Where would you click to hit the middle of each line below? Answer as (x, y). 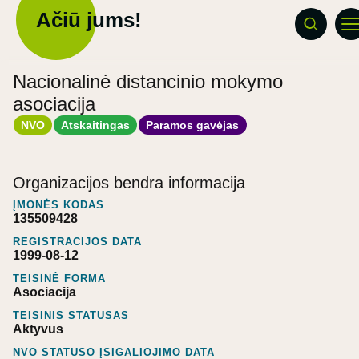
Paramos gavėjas (193, 125)
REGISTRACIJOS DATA (77, 241)
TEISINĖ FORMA (59, 278)
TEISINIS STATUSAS (71, 315)
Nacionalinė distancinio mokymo (148, 81)
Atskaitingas (96, 125)
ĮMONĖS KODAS (58, 204)
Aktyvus (38, 329)
